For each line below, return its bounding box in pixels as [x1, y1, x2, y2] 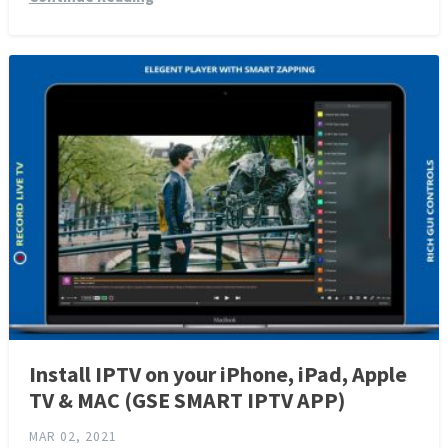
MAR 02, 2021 [28, 428, 117, 446]
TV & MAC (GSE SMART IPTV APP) [28, 386, 345, 415]
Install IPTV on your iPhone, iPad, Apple [28, 360, 407, 389]
